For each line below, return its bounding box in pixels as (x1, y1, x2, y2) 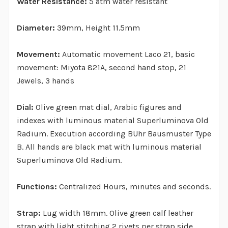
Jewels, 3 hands (16, 76, 74, 86)
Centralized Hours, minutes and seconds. (59, 182, 211, 192)
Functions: (16, 182, 59, 192)
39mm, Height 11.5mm (54, 23, 142, 33)
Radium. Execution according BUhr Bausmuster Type (16, 129, 211, 139)
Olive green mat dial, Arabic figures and (35, 102, 182, 112)
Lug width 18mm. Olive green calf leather (42, 208, 193, 218)
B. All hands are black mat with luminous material (16, 142, 202, 152)
